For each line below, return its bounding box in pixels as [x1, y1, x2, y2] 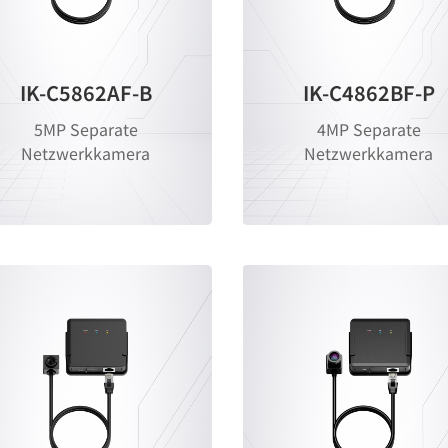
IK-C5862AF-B [19, 78, 152, 108]
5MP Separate [33, 117, 138, 142]
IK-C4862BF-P [302, 78, 435, 108]
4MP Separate [316, 117, 421, 142]
